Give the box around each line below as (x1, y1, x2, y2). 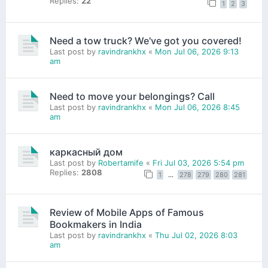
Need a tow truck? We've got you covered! (50, 34, 242, 47)
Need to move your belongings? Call (50, 90, 215, 102)
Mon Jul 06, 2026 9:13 (155, 46, 239, 56)
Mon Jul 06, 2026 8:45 (155, 102, 240, 112)
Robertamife (98, 157, 144, 167)
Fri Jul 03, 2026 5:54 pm (153, 157, 244, 167)
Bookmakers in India (50, 218, 142, 231)
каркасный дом (50, 145, 123, 158)
